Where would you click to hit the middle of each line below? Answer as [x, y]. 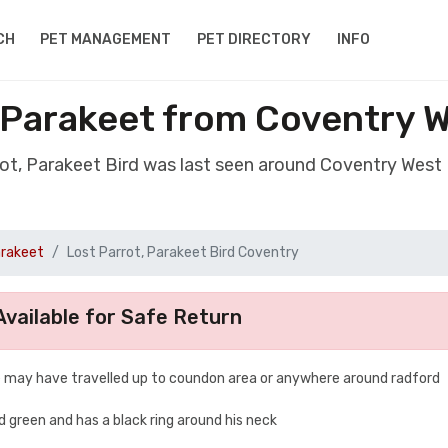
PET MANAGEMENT [106, 39]
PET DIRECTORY [254, 39]
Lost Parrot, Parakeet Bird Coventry [183, 252]
